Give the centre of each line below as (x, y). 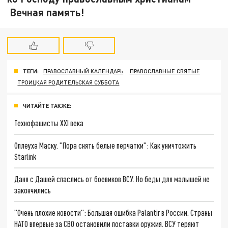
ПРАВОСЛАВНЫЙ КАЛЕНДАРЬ (83, 71)
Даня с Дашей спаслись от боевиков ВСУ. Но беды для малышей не (112, 179)
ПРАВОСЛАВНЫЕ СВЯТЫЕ (165, 71)
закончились (33, 190)
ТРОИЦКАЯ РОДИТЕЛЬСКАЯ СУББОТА (68, 82)
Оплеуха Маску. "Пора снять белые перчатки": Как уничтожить (106, 146)
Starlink (25, 157)
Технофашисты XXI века (49, 123)
